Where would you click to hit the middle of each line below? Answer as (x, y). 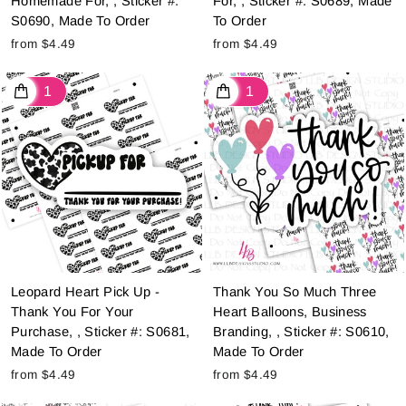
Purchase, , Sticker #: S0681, (101, 332)
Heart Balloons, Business (290, 312)
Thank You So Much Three (295, 292)
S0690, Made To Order (81, 21)
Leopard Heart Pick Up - (86, 292)
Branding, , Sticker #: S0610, (301, 332)
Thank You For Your (72, 312)
